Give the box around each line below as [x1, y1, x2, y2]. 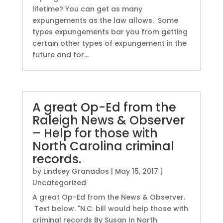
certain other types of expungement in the [32, 38, 187, 49]
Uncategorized [32, 178, 86, 188]
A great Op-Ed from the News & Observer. [32, 192, 185, 203]
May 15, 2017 [114, 166, 158, 177]
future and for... [32, 50, 89, 60]
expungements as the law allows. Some [32, 15, 178, 26]
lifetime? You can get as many [32, 4, 142, 14]
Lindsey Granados [43, 166, 109, 177]
